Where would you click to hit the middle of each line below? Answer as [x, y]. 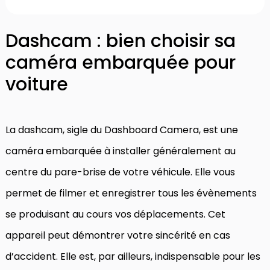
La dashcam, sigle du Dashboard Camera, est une [122, 130]
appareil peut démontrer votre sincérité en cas [118, 235]
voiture [37, 84]
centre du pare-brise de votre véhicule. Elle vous [120, 172]
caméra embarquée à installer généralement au [121, 151]
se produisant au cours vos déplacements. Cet [115, 214]
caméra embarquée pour [121, 62]
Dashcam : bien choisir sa [121, 41]
